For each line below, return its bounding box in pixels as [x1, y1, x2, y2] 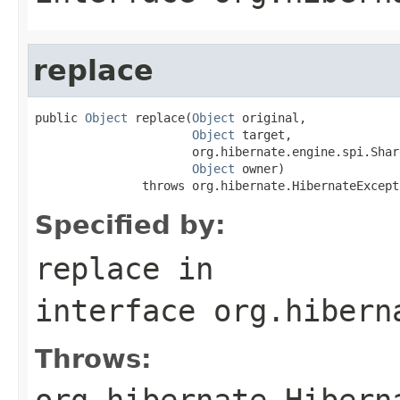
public [35, 110, 85, 125]
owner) [235, 161, 285, 176]
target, [235, 127, 292, 142]
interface [35, 292, 213, 329]
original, [235, 110, 306, 125]
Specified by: [35, 209, 226, 240]
